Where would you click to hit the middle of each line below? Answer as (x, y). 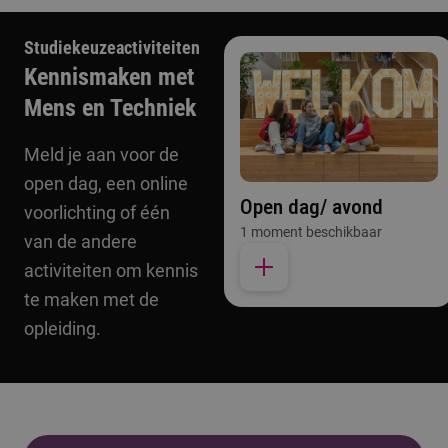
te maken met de (91, 299)
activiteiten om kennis (111, 270)
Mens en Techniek (110, 108)
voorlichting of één (97, 212)
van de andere (80, 241)
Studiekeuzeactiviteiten (112, 47)
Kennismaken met (109, 77)
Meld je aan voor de (101, 154)
